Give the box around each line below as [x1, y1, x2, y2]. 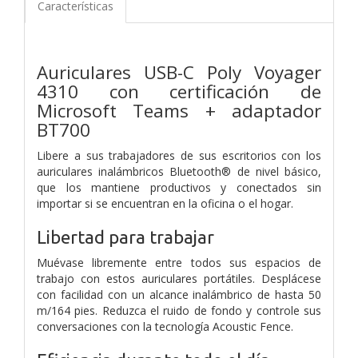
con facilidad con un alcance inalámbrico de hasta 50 [37, 286, 321, 302]
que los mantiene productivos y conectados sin [37, 179, 321, 195]
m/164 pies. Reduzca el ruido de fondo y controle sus [37, 302, 321, 318]
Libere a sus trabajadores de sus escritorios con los [37, 147, 321, 163]
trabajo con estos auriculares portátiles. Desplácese [37, 270, 321, 286]
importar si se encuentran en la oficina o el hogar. [37, 195, 293, 211]
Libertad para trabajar [37, 226, 214, 247]
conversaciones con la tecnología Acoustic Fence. [37, 318, 293, 334]
